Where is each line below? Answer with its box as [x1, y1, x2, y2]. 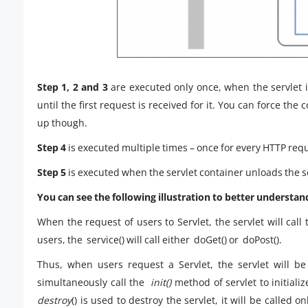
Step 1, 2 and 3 [37, 80, 111, 94]
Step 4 [37, 141, 68, 155]
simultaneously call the [37, 276, 151, 289]
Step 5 [37, 166, 66, 179]
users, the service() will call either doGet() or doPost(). [37, 233, 282, 247]
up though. [37, 116, 87, 130]
